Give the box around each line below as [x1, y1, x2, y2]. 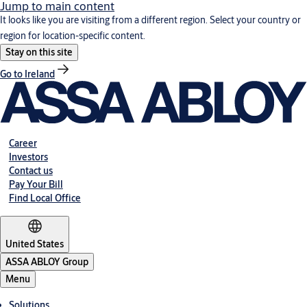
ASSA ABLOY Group [5, 255, 88, 268]
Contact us [8, 164, 53, 177]
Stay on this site [5, 46, 73, 58]
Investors [8, 150, 48, 163]
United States [5, 237, 64, 250]
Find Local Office [8, 191, 81, 204]
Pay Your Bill [8, 177, 63, 191]
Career [8, 136, 37, 149]
